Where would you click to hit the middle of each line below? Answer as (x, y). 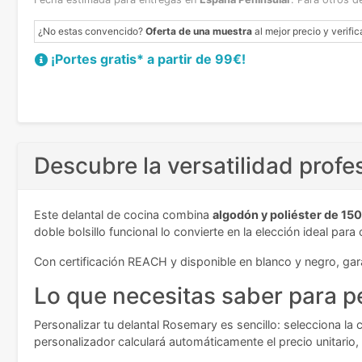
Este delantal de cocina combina (123, 215)
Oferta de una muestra (199, 32)
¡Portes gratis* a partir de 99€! (148, 59)
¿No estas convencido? (92, 32)
